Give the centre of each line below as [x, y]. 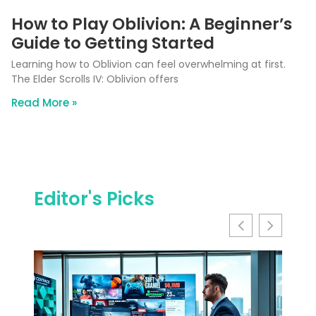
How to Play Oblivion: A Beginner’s [152, 24]
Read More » [44, 103]
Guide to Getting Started [113, 43]
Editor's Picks [94, 199]
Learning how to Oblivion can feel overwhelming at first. [148, 65]
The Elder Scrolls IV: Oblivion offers [95, 79]
